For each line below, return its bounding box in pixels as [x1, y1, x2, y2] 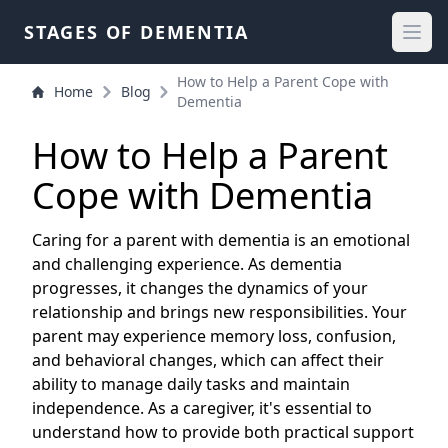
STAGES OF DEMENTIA [24, 20, 249, 44]
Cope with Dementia [32, 171, 373, 220]
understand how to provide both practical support [32, 421, 414, 443]
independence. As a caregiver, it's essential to [32, 397, 372, 419]
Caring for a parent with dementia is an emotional [32, 229, 410, 251]
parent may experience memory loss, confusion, [32, 325, 396, 347]
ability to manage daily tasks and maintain [32, 373, 350, 395]
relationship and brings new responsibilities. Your [32, 301, 407, 323]
